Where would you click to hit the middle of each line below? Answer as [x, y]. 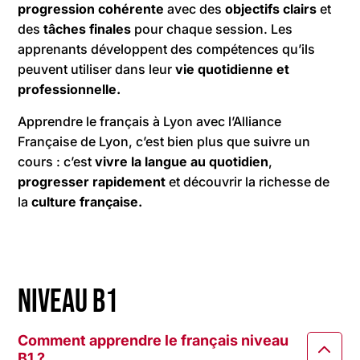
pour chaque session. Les [214, 29]
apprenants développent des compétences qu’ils [167, 49]
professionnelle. [70, 89]
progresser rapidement [92, 181]
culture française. [86, 201]
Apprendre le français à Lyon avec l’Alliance [150, 121]
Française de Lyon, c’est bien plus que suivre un [164, 141]
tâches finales [89, 29]
